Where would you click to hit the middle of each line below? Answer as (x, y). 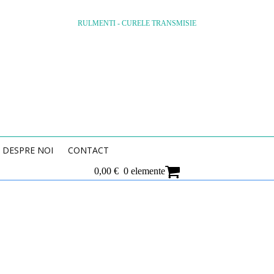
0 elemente (144, 171)
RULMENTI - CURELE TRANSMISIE (137, 23)
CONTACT (88, 150)
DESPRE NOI (28, 150)
